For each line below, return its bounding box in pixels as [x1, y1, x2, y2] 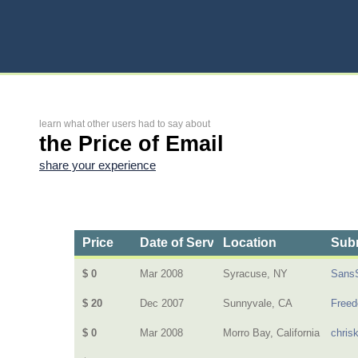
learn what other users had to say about [39, 118, 210, 129]
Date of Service [140, 236, 233, 249]
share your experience [39, 159, 156, 172]
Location [223, 236, 277, 249]
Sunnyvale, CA [223, 297, 293, 309]
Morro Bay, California [223, 327, 320, 339]
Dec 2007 [140, 297, 185, 309]
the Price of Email [39, 132, 224, 156]
